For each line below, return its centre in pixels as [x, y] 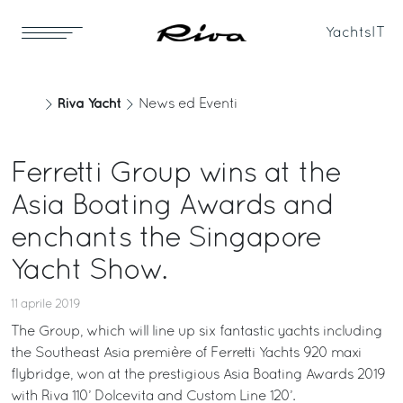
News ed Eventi [188, 104]
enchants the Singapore [166, 239]
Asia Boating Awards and [172, 207]
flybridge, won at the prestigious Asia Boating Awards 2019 [198, 375]
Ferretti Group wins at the [176, 175]
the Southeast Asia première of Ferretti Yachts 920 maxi [186, 354]
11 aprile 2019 [45, 304]
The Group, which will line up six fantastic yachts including [197, 332]
